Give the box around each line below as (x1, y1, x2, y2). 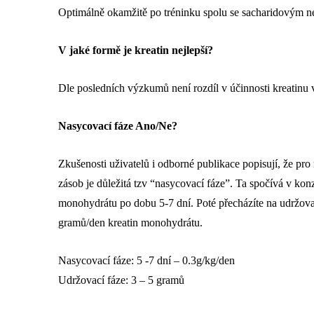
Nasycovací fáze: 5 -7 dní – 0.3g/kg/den (58, 254, 235, 267)
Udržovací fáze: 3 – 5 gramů (58, 274, 184, 287)
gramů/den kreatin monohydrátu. (58, 217, 203, 229)
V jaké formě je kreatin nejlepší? (58, 44, 213, 57)
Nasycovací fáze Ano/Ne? (58, 120, 177, 132)
